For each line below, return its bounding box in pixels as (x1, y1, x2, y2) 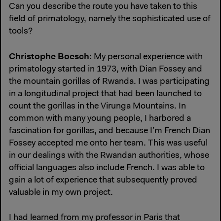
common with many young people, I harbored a (9, 114, 191, 124)
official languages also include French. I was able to (9, 164, 205, 173)
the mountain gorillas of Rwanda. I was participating (9, 77, 210, 87)
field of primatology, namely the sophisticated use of (9, 15, 211, 24)
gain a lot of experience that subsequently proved (9, 176, 197, 185)
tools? (9, 27, 33, 37)
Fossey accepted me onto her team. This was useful (9, 139, 208, 148)
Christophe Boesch (9, 50, 89, 63)
